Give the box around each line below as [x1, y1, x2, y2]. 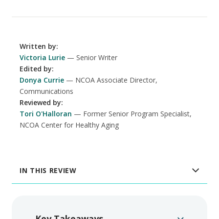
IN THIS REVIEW [20, 165, 77, 175]
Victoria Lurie [20, 52, 65, 62]
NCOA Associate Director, [75, 75, 157, 85]
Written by [20, 41, 56, 51]
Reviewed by [20, 97, 61, 107]
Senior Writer [76, 52, 117, 62]
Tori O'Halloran [20, 109, 72, 118]
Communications [20, 86, 73, 96]
